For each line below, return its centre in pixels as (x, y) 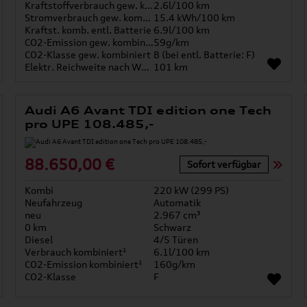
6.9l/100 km (181, 30)
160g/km (174, 265)
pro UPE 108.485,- (89, 124)
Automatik (177, 203)
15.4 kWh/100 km (194, 18)
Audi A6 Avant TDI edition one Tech (148, 111)
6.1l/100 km (181, 252)
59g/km (171, 42)
